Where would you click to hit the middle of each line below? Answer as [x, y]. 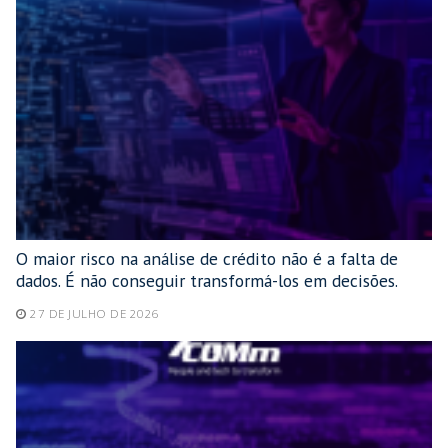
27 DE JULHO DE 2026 [95, 313]
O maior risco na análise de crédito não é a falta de [207, 259]
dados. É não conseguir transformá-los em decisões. [207, 281]
